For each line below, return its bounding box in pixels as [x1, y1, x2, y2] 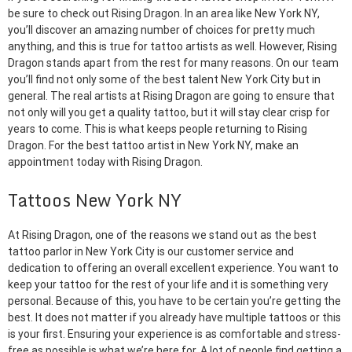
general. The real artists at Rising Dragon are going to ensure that [8, 90, 335, 102]
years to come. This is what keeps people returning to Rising [8, 123, 307, 135]
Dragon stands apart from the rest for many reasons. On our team [8, 57, 339, 69]
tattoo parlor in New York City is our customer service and [8, 245, 294, 258]
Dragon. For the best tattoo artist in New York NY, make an [8, 139, 299, 152]
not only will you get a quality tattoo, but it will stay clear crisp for [8, 106, 330, 119]
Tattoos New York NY [8, 186, 181, 214]
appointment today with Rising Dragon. [8, 156, 203, 168]
